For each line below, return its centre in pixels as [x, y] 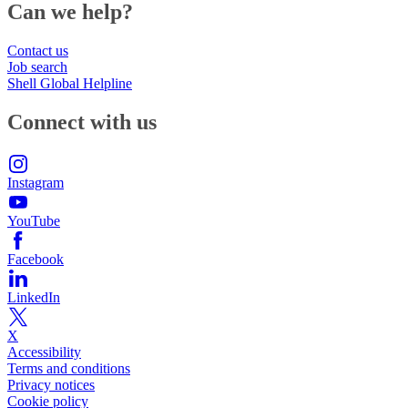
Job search [37, 66]
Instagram [36, 182]
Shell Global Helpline [70, 83]
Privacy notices [51, 384]
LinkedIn [34, 297]
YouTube [34, 220]
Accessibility [44, 352]
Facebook [36, 259]
